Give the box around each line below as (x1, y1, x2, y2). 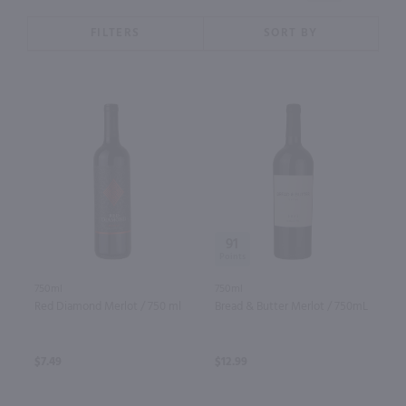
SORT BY (264, 23, 318, 43)
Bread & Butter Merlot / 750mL (214, 297, 368, 317)
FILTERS (91, 23, 140, 43)
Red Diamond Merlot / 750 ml (34, 297, 181, 317)
